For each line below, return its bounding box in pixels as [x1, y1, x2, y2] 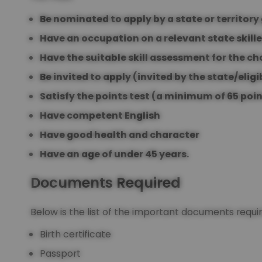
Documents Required [30, 173, 181, 192]
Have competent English [40, 108, 160, 122]
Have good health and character [40, 127, 199, 142]
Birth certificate [40, 227, 111, 241]
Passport [40, 246, 81, 260]
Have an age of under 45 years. [40, 147, 189, 161]
